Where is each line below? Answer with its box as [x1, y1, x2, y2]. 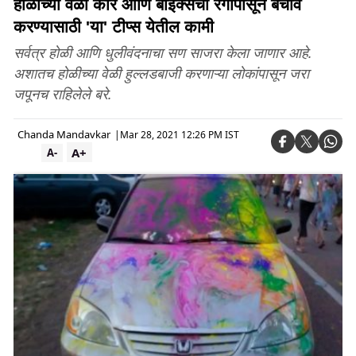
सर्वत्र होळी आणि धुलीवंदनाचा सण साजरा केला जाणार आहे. [14, 43, 312, 62]
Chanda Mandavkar [17, 127, 110, 141]
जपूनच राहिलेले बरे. [14, 84, 112, 103]
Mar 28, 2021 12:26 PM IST [120, 127, 239, 141]
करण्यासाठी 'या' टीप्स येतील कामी [14, 17, 214, 36]
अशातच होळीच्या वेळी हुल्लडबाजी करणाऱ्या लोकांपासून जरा [14, 64, 309, 83]
